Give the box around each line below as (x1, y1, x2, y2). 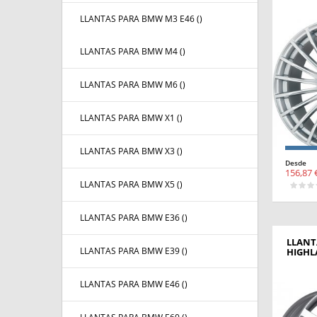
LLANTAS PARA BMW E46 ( (80, 278, 185, 291)
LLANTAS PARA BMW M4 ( (80, 45, 183, 58)
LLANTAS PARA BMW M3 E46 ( (80, 13, 200, 25)
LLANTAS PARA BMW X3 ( (80, 145, 180, 158)
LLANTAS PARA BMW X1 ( (80, 112, 180, 125)
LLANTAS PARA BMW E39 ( (80, 245, 185, 258)
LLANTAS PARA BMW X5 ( (80, 178, 180, 191)
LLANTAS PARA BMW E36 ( (80, 212, 185, 224)
